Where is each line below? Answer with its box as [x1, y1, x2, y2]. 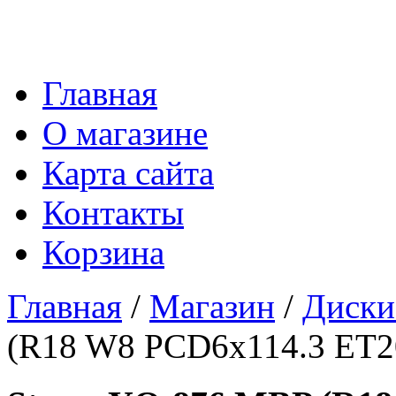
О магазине [42, 114, 208, 153]
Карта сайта [42, 154, 214, 193]
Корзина [42, 233, 164, 272]
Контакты [42, 194, 184, 232]
